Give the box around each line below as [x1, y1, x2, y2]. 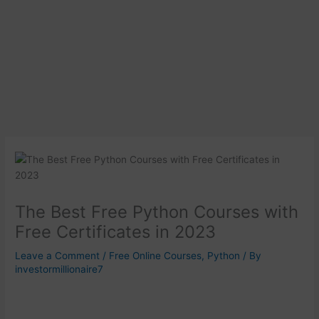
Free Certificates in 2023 [15, 221, 216, 242]
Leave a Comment [15, 249, 100, 261]
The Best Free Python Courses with [15, 201, 299, 222]
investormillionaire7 [15, 263, 104, 275]
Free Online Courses [109, 249, 202, 261]
